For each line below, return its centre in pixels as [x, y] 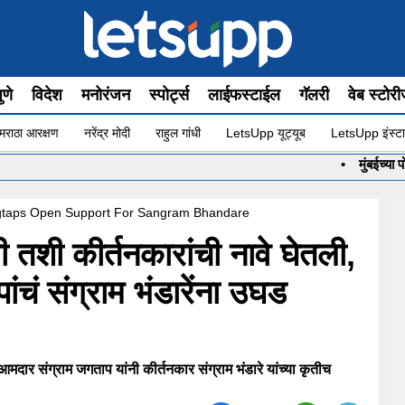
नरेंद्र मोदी [107, 132]
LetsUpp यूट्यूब [266, 132]
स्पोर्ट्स [169, 95]
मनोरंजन [106, 95]
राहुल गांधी [178, 132]
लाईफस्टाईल [244, 95]
